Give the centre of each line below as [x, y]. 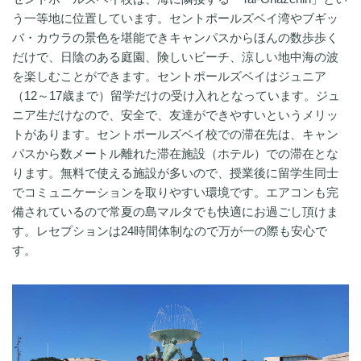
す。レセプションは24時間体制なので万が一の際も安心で [170, 230]
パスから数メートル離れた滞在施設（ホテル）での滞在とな [175, 153]
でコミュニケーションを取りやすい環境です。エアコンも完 [175, 192]
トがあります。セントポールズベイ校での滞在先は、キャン [175, 134]
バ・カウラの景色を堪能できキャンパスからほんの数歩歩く [175, 37]
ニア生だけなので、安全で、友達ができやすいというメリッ [175, 114]
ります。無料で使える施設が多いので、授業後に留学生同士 [175, 172]
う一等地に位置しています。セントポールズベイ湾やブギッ [175, 18]
